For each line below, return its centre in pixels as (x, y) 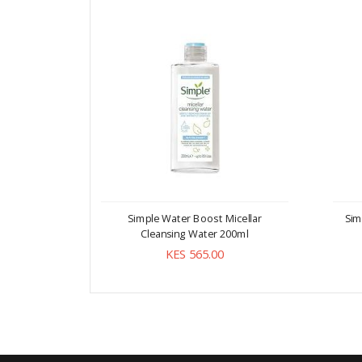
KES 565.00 (194, 254)
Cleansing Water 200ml (194, 234)
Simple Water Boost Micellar (194, 218)
